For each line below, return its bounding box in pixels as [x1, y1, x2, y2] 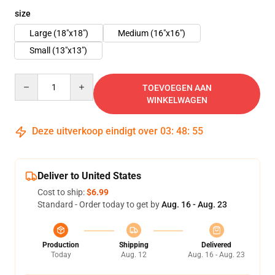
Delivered [201, 241, 231, 249]
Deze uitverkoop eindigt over [29, 125, 160, 137]
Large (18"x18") [29, 28, 88, 38]
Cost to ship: [37, 187, 87, 197]
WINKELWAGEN [146, 95, 207, 105]
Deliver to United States [37, 170, 141, 182]
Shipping [118, 241, 149, 249]
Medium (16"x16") [118, 28, 185, 38]
